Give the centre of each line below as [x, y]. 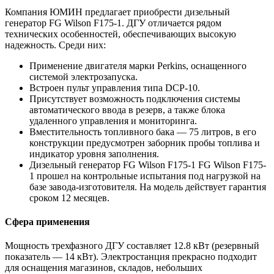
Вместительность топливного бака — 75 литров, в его [143, 131]
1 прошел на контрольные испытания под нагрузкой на [145, 176]
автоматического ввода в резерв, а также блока [127, 109]
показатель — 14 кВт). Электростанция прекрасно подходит [131, 257]
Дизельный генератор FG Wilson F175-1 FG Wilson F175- [148, 165]
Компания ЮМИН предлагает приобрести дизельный [117, 12]
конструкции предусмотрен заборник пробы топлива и [145, 143]
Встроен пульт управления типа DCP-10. [115, 87]
